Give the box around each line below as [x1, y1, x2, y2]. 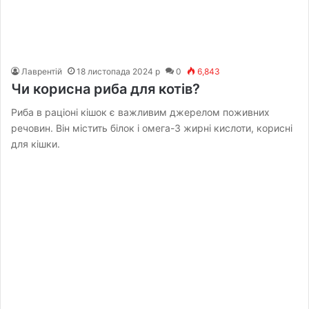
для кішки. [11, 137, 61, 150]
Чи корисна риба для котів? [11, 80, 201, 97]
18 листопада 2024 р [77, 66, 161, 77]
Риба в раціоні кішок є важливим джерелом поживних [11, 106, 270, 118]
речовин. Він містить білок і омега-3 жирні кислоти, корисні [11, 121, 293, 134]
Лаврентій [21, 66, 63, 77]
